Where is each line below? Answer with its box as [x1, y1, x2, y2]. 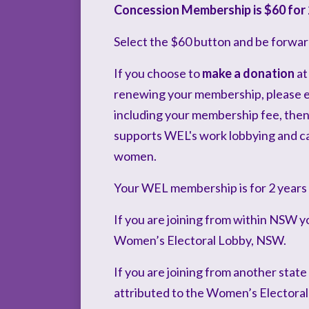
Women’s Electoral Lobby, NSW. [114, 232, 286, 248]
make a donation [202, 66, 295, 81]
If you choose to [114, 66, 202, 81]
